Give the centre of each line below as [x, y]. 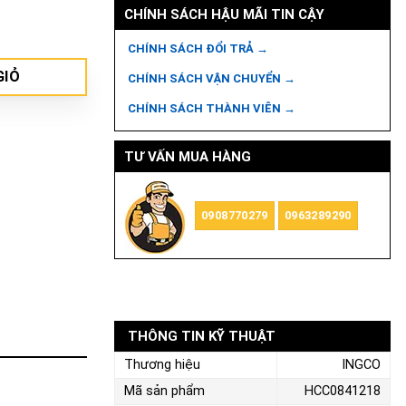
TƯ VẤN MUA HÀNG [187, 157]
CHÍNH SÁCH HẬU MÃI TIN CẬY [224, 14]
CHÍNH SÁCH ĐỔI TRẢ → [198, 48]
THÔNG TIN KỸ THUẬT [202, 337]
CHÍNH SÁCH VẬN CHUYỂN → [211, 78]
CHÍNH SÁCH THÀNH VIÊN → [211, 108]
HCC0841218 [343, 391]
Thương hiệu [162, 365]
